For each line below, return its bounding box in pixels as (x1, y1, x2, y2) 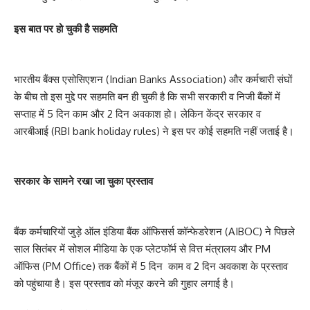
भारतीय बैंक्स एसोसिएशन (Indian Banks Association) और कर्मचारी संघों (14, 72, 292, 86)
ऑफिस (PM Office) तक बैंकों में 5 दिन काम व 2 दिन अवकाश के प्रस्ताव (14, 259, 288, 273)
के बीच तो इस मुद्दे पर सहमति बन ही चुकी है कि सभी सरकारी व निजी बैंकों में (14, 89, 280, 103)
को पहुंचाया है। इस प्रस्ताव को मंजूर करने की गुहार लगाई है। (14, 276, 237, 290)
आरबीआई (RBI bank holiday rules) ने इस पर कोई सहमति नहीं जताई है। (14, 124, 294, 138)
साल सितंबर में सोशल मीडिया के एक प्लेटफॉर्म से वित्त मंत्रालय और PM (14, 241, 271, 255)
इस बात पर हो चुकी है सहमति (14, 22, 117, 35)
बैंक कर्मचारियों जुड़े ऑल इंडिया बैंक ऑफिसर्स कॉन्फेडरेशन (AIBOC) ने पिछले (14, 224, 295, 238)
